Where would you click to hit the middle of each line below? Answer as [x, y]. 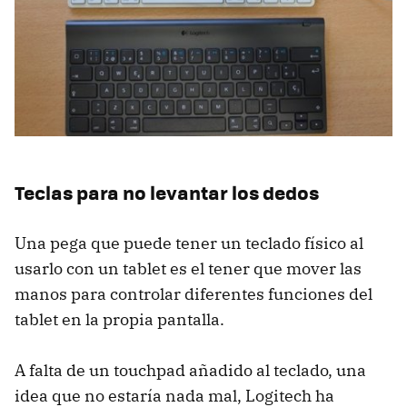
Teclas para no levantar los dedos [167, 193]
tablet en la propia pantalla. [119, 320]
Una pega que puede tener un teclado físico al [189, 243]
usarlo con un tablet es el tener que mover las [188, 269]
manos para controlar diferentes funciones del [194, 294]
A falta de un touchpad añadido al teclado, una [190, 371]
